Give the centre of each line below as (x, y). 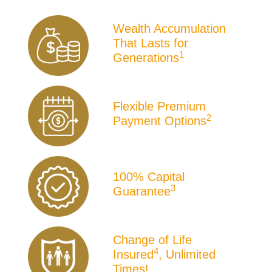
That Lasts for (151, 43)
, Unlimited (187, 255)
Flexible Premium (159, 107)
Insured (133, 255)
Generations (146, 58)
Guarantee (142, 192)
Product (26, 18)
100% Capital (149, 177)
